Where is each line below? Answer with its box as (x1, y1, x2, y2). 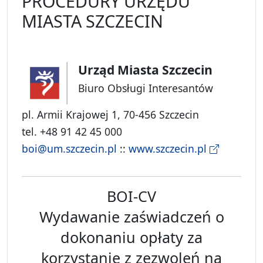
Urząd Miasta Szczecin (77, 61, 213, 79)
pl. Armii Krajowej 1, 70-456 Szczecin (22, 107, 199, 122)
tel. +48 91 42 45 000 (22, 124, 122, 139)
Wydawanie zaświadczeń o (39, 207, 224, 227)
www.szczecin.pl (129, 141, 210, 156)
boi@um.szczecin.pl (22, 141, 117, 156)
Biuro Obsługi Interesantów (77, 81, 213, 96)
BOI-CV (107, 186, 156, 207)
